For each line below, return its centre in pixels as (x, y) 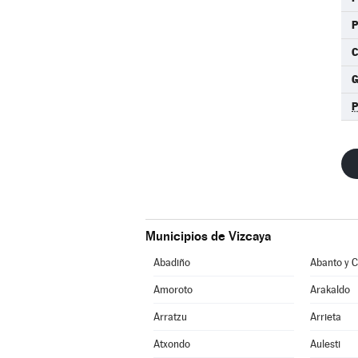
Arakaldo (330, 290)
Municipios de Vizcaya (208, 236)
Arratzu (170, 317)
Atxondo (171, 344)
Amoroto (173, 290)
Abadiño (171, 263)
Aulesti (325, 344)
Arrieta (325, 317)
